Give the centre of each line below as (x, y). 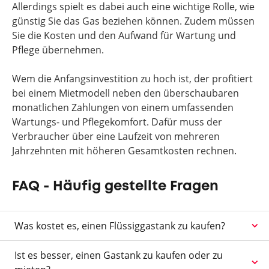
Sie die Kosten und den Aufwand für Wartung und (124, 35)
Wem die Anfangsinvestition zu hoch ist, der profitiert (132, 79)
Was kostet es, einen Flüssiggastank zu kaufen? (120, 226)
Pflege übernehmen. (58, 50)
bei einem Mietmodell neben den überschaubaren (125, 93)
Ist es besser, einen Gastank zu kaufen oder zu (119, 255)
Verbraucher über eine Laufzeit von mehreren (116, 136)
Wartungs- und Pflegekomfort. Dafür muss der (117, 122)
